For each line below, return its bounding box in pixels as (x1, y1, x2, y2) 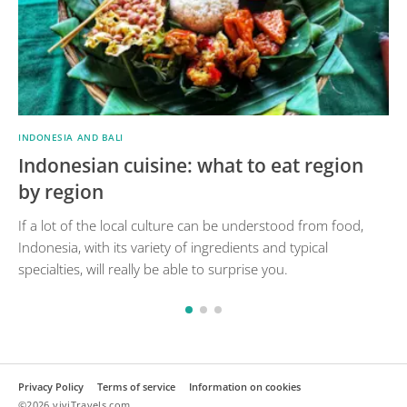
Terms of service (97, 379, 175, 393)
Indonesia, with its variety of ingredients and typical (18, 237, 328, 256)
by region (18, 178, 104, 204)
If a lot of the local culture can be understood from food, (18, 215, 363, 234)
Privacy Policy (18, 379, 84, 393)
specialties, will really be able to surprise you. (18, 259, 288, 278)
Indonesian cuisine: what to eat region (18, 152, 363, 178)
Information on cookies (189, 379, 301, 393)
